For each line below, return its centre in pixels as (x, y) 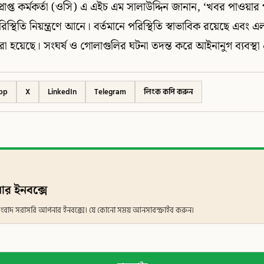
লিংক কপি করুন (169, 92)
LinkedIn (62, 92)
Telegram (110, 92)
